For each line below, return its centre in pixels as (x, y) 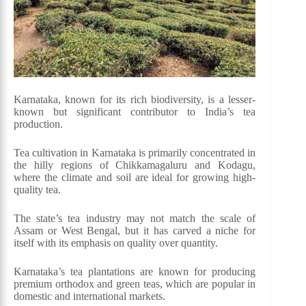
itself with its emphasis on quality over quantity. (116, 243)
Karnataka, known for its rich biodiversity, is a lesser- (135, 100)
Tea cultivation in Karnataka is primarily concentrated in (135, 153)
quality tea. (37, 190)
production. (38, 124)
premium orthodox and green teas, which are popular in (135, 284)
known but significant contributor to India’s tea (135, 112)
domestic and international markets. (89, 296)
